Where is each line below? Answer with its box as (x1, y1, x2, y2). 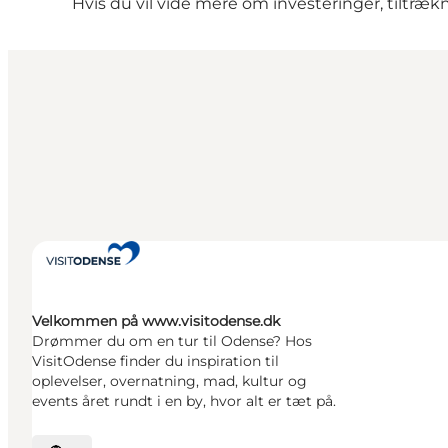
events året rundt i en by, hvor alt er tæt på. (32, 391, 336, 410)
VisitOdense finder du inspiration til (32, 351, 279, 370)
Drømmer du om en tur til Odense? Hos (32, 331, 312, 350)
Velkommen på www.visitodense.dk (32, 311, 280, 330)
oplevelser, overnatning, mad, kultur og (32, 371, 307, 390)
